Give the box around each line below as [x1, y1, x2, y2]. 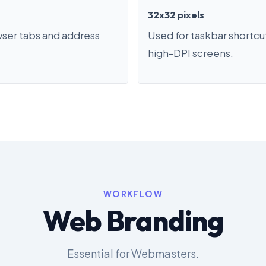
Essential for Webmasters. [67, 246, 199, 261]
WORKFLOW [103, 189, 163, 199]
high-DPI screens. [148, 47, 233, 60]
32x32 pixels [148, 9, 204, 21]
